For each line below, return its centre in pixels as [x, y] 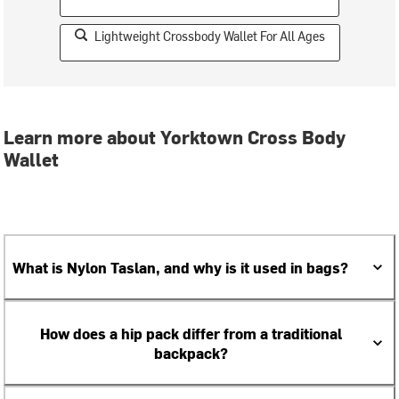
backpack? [191, 353]
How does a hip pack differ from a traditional [191, 334]
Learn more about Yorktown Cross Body [175, 137]
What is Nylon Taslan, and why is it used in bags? [181, 268]
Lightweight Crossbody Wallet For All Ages [209, 37]
